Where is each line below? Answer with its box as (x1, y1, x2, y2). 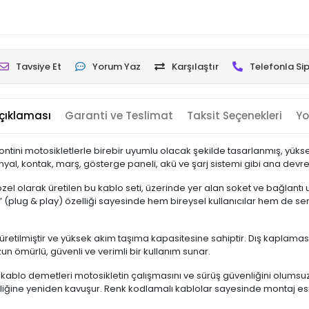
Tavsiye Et (15, 60, 61, 73)
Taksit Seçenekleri (186, 108, 282, 123)
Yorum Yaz (92, 60, 141, 73)
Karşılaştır (171, 60, 219, 73)
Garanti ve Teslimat (64, 108, 173, 123)
